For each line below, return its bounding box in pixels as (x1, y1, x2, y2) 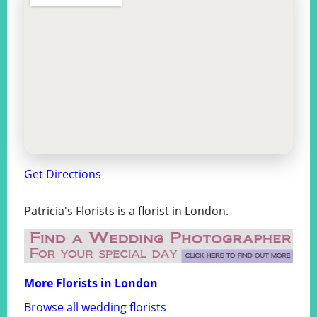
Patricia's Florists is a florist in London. (24, 203, 229, 219)
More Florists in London (24, 275, 158, 292)
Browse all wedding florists (24, 299, 166, 316)
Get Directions (24, 166, 101, 183)
